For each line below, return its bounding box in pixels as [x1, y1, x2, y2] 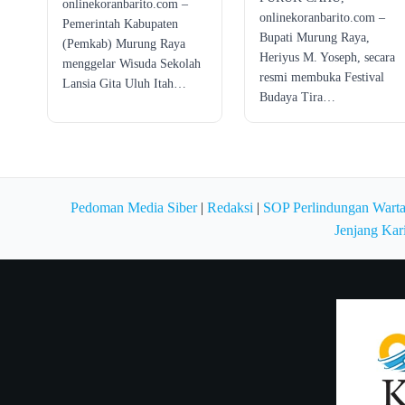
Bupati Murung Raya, [259, 30, 370, 44]
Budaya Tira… [259, 89, 335, 104]
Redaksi [207, 199, 253, 215]
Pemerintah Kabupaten [62, 16, 178, 31]
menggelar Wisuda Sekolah [62, 56, 201, 71]
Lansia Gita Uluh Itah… [62, 76, 186, 90]
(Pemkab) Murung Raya [62, 36, 185, 51]
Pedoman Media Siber [71, 199, 197, 215]
